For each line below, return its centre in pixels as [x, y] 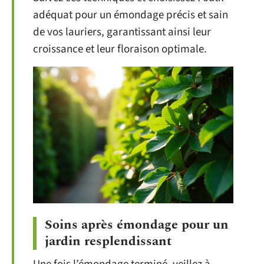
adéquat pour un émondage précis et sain [131, 15]
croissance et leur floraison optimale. [120, 49]
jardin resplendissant [108, 241]
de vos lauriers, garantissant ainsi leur [122, 32]
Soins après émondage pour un [137, 225]
